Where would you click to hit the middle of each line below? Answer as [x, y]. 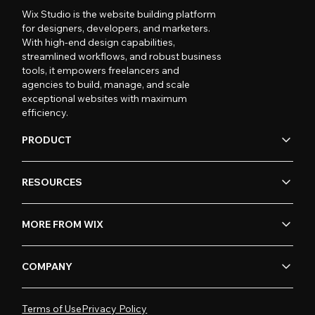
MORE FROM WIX [63, 225]
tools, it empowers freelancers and [101, 70]
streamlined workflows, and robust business [122, 56]
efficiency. [45, 112]
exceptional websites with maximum [105, 98]
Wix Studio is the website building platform [119, 14]
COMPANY [47, 267]
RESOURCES [52, 182]
